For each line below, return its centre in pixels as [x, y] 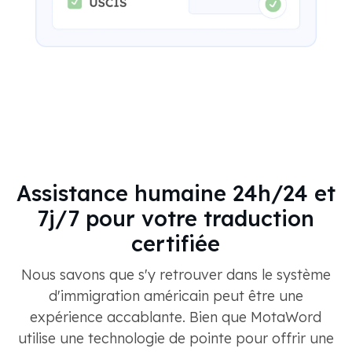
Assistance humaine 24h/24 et [176, 194]
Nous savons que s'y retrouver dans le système [176, 275]
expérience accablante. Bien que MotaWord [176, 317]
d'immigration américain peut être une [176, 296]
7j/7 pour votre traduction [176, 219]
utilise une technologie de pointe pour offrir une [176, 339]
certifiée [176, 244]
